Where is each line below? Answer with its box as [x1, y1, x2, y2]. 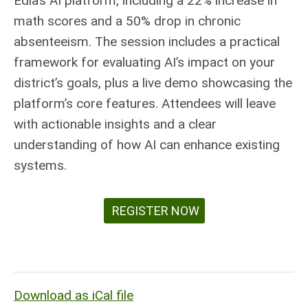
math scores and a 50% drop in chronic [14, 13, 241, 29]
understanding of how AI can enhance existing [14, 137, 280, 153]
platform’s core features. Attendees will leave [14, 96, 276, 111]
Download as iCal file [14, 287, 133, 303]
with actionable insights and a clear [14, 116, 217, 132]
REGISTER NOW [109, 203, 199, 218]
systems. [14, 157, 67, 173]
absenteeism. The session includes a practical [14, 34, 280, 49]
